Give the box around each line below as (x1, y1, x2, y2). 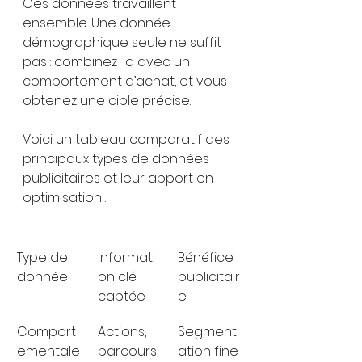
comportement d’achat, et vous (23, 72, 230, 90)
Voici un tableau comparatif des (23, 130, 233, 149)
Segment (178, 322, 237, 341)
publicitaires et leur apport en (23, 169, 217, 187)
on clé (98, 267, 140, 286)
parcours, (98, 342, 162, 360)
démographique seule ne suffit (23, 33, 225, 52)
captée (98, 287, 145, 305)
